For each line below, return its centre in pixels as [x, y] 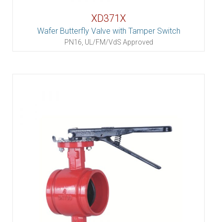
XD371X [109, 18]
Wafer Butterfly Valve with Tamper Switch [109, 31]
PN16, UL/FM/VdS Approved [109, 42]
